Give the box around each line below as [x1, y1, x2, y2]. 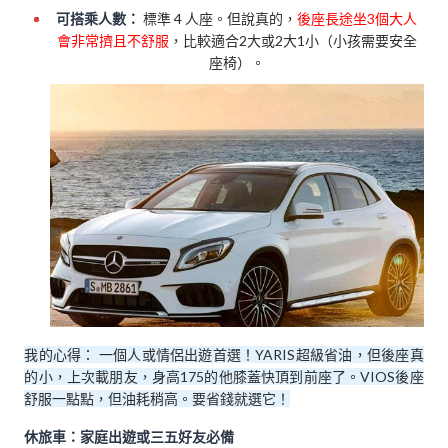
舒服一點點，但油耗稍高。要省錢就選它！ [24, 389, 291, 407]
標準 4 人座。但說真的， [140, 9, 298, 27]
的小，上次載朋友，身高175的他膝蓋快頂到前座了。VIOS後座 [24, 367, 424, 385]
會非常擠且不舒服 [56, 31, 169, 49]
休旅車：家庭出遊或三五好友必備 [24, 428, 235, 446]
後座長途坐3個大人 [297, 9, 418, 27]
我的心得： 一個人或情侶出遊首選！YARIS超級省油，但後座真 [24, 345, 424, 363]
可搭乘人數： [56, 9, 141, 27]
